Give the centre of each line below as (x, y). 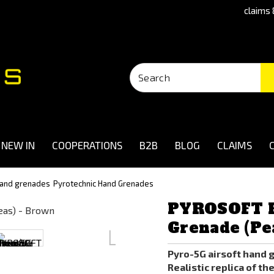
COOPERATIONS (87, 145)
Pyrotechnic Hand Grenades (103, 183)
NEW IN (18, 145)
